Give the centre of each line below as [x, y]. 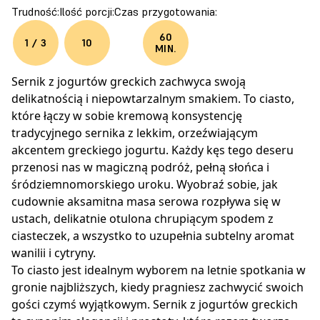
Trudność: [35, 11]
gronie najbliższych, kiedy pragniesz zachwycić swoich [157, 287]
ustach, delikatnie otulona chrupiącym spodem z [142, 218]
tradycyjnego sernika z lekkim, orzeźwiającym [135, 132]
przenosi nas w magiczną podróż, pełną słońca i [140, 167]
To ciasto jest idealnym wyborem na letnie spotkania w [159, 270]
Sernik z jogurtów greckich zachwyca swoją [129, 81]
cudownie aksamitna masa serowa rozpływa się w [146, 201]
